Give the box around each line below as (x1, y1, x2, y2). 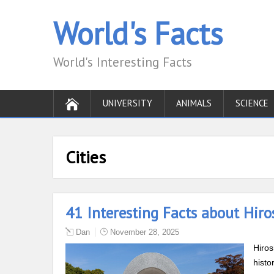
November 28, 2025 (110, 228, 179, 237)
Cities (65, 146, 106, 168)
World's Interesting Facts (53, 54, 192, 70)
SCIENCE (235, 97, 268, 109)
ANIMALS (176, 97, 212, 109)
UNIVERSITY (103, 97, 152, 109)
